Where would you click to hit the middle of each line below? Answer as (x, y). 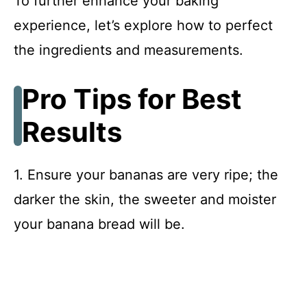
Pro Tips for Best (132, 99)
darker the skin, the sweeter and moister (145, 200)
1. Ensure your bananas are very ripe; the (146, 175)
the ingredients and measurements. (128, 50)
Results (72, 132)
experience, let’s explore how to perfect (143, 26)
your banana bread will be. (99, 224)
